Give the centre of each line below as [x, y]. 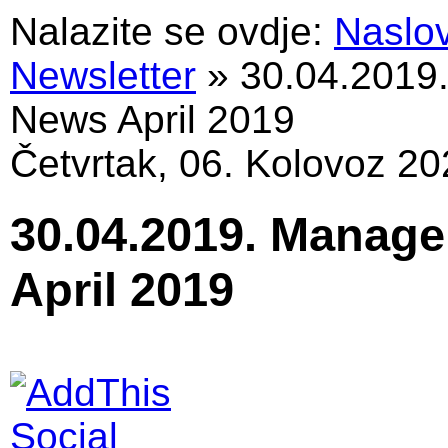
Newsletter [103, 75]
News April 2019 [152, 119]
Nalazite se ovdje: [166, 31]
